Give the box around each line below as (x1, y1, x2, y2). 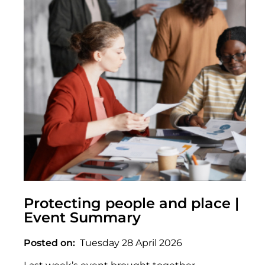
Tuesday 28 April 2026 (80, 237, 182, 248)
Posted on (24, 237, 73, 248)
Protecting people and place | (24, 195, 239, 212)
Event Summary (24, 209, 141, 227)
